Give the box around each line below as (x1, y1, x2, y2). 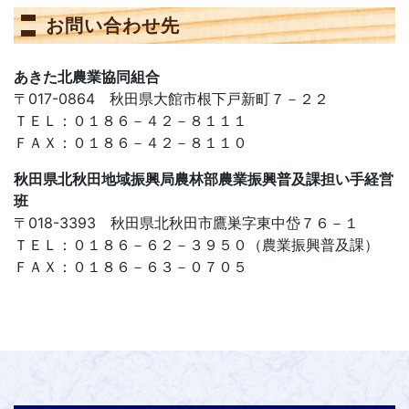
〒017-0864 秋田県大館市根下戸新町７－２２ (14, 89, 329, 108)
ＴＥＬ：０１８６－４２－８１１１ (14, 111, 247, 130)
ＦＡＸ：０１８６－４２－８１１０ (14, 133, 247, 152)
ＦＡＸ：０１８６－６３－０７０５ (14, 257, 247, 276)
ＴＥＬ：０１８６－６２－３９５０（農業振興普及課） (14, 236, 379, 254)
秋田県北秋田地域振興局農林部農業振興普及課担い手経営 (14, 170, 393, 188)
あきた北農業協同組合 (14, 68, 160, 86)
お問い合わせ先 (46, 15, 180, 37)
